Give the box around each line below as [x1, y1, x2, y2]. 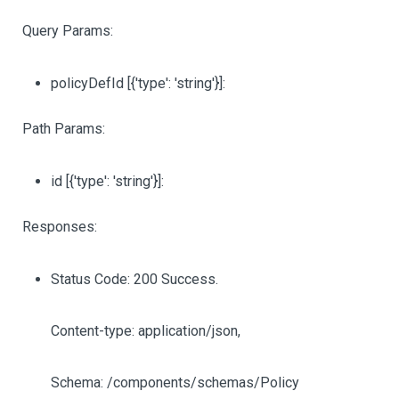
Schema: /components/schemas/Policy [51, 374, 299, 391]
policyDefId [51, 75, 127, 92]
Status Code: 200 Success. [51, 271, 218, 288]
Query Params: [22, 22, 113, 39]
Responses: [22, 218, 97, 235]
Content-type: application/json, [51, 322, 240, 339]
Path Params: [22, 120, 105, 137]
